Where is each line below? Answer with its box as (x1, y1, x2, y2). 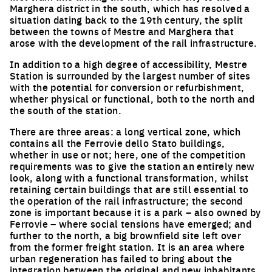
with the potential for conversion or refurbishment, (10, 80, 245, 93)
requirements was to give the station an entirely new (10, 159, 255, 172)
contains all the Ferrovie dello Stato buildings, (10, 136, 225, 149)
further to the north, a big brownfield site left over (10, 228, 242, 242)
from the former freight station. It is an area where (10, 240, 245, 253)
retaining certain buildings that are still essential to (10, 182, 249, 195)
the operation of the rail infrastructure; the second (10, 194, 243, 207)
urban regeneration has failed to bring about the (10, 251, 233, 265)
